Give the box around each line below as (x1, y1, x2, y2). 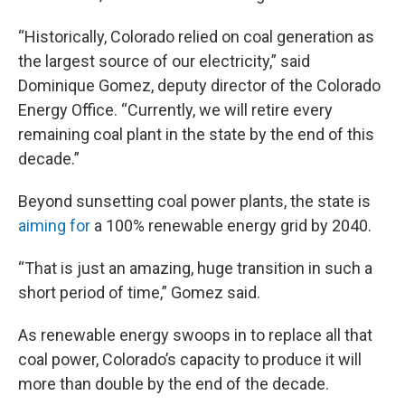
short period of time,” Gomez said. (18, 283, 260, 303)
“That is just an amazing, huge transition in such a (18, 259, 372, 278)
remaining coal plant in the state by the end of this (18, 125, 374, 145)
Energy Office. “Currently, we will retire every (18, 100, 333, 120)
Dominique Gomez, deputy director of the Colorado (18, 76, 381, 96)
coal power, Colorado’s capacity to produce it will (18, 350, 362, 370)
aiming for (18, 216, 90, 236)
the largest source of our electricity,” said (18, 52, 310, 71)
